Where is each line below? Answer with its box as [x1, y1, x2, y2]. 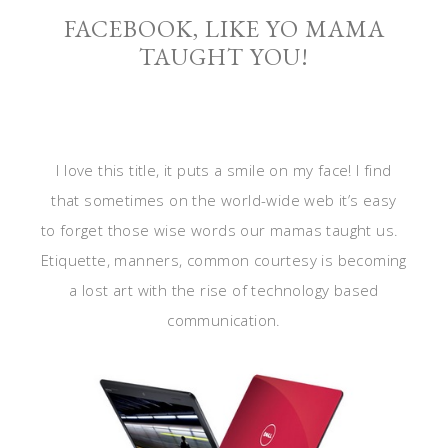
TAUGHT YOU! [139, 41, 309, 72]
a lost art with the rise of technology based [69, 280, 379, 300]
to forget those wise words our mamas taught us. [40, 220, 408, 240]
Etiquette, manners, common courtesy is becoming [41, 250, 407, 270]
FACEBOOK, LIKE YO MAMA [63, 13, 385, 44]
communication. [167, 310, 281, 330]
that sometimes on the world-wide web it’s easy [51, 190, 397, 210]
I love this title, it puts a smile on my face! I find [56, 160, 392, 180]
